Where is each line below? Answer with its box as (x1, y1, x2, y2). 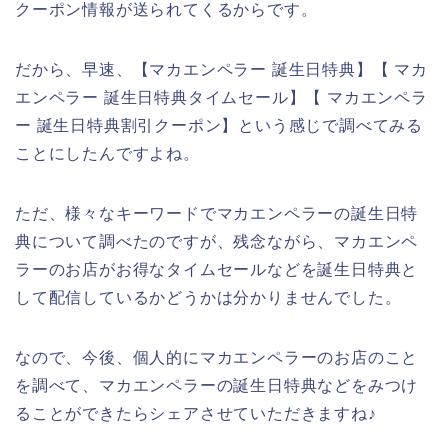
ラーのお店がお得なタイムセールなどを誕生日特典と (15, 260, 419, 278)
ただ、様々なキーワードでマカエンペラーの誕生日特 (15, 204, 419, 222)
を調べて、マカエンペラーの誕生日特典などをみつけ (15, 376, 419, 394)
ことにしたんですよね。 (15, 144, 200, 162)
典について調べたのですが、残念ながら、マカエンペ (15, 232, 419, 250)
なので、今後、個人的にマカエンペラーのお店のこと (15, 348, 419, 366)
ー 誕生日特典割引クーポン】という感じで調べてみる (15, 116, 423, 134)
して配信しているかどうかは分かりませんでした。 (15, 288, 402, 306)
